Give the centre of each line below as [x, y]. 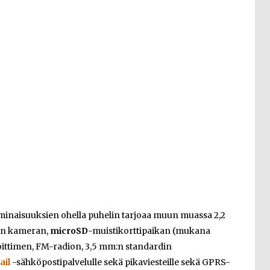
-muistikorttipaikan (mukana [149, 231]
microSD [69, 231]
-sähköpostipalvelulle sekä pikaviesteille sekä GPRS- [120, 262]
